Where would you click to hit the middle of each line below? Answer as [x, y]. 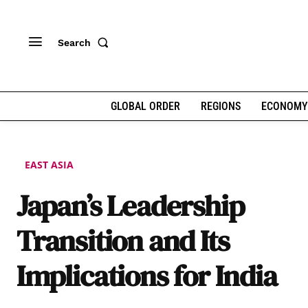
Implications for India [147, 276]
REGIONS [220, 106]
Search [74, 42]
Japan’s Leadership [131, 206]
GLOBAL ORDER [145, 106]
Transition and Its [123, 241]
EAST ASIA [49, 165]
